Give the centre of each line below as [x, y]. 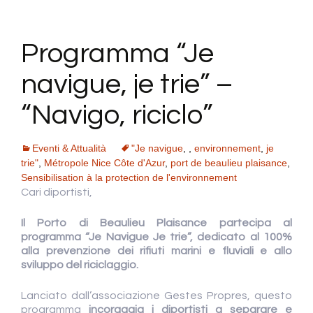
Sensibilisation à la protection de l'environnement [129, 178]
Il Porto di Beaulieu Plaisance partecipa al [156, 223]
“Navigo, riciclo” [117, 115]
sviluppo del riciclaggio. [80, 265]
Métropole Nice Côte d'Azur [104, 163]
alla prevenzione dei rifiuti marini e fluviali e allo [156, 251]
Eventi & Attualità [69, 148]
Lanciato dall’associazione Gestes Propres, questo [156, 296]
